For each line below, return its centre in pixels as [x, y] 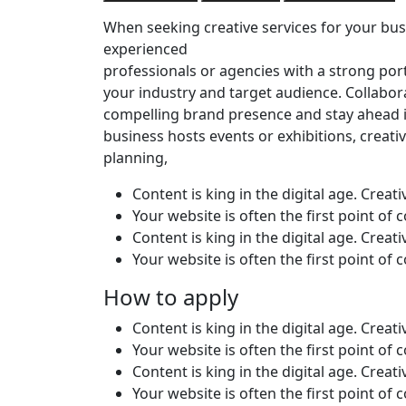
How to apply [171, 296]
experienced [145, 48]
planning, [135, 157]
